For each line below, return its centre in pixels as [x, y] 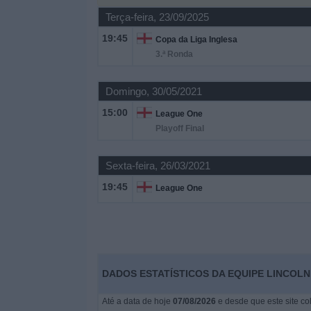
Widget [27, 33]
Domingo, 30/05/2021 [153, 91]
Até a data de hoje [137, 301]
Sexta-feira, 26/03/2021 [158, 166]
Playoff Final [179, 128]
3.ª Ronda [174, 54]
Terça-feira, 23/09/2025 [157, 17]
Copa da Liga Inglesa [196, 40]
